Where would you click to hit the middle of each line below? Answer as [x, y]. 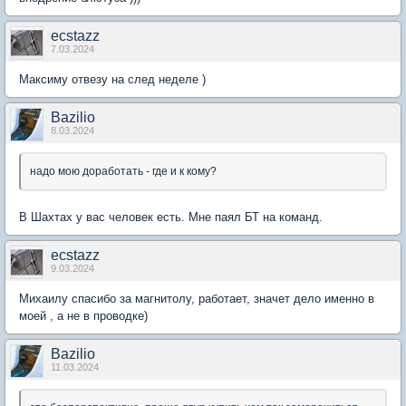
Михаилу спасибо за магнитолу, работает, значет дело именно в [197, 299]
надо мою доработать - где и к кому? [123, 171]
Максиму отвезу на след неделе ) [112, 79]
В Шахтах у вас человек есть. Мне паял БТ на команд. [171, 217]
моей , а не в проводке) [83, 316]
